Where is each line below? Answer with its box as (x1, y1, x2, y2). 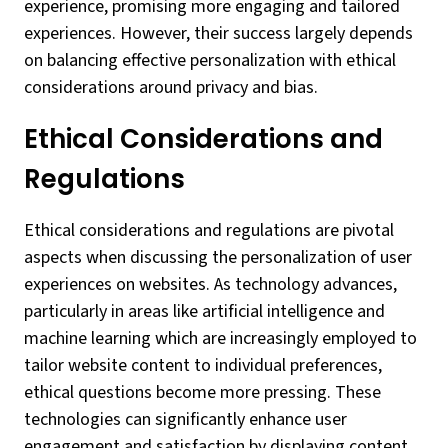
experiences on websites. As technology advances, (24, 272, 397, 297)
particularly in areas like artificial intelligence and (24, 299, 385, 324)
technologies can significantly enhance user (24, 407, 347, 432)
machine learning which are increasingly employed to (24, 326, 417, 351)
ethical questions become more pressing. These (24, 380, 381, 405)
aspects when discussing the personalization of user (24, 245, 412, 270)
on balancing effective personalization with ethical (24, 48, 396, 73)
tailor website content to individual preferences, (24, 353, 382, 378)
